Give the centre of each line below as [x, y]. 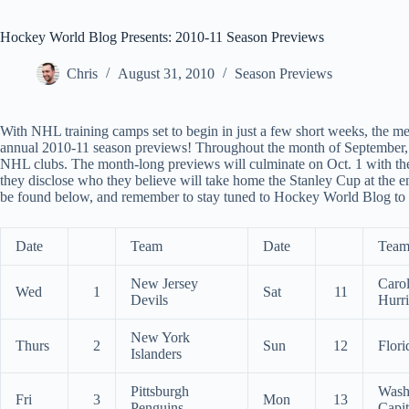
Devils [149, 300]
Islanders [156, 354]
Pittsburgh [160, 391]
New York [160, 337]
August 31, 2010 [166, 74]
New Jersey [164, 283]
